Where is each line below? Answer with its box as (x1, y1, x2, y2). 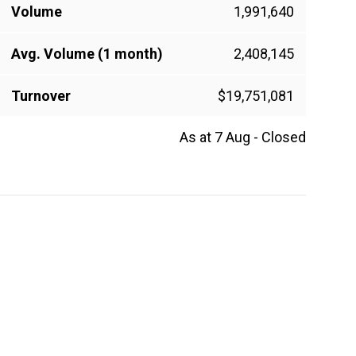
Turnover (11, 87, 71, 105)
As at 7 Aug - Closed (180, 129, 306, 146)
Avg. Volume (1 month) (11, 45, 163, 63)
